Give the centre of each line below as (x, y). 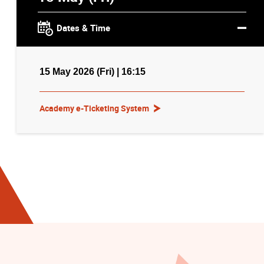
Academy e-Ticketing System (94, 108)
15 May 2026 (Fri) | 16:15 (93, 71)
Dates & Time (84, 27)
